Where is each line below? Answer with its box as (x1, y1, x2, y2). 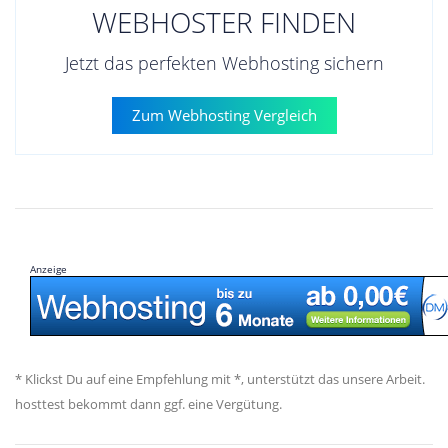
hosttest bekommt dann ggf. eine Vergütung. (15, 394, 282, 413)
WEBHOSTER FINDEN (92, 3, 356, 41)
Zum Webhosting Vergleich (131, 105, 317, 125)
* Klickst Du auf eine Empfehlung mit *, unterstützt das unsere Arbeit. (15, 369, 425, 388)
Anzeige (30, 262, 67, 276)
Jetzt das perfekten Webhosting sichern (64, 51, 384, 75)
